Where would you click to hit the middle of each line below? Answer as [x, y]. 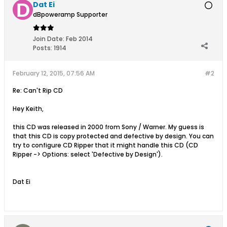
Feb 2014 [79, 39]
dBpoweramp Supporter [70, 14]
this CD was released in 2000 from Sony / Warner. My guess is [108, 127]
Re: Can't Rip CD [38, 90]
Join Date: [49, 39]
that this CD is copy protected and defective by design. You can [113, 136]
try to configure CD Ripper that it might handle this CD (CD [105, 145]
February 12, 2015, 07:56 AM [54, 73]
